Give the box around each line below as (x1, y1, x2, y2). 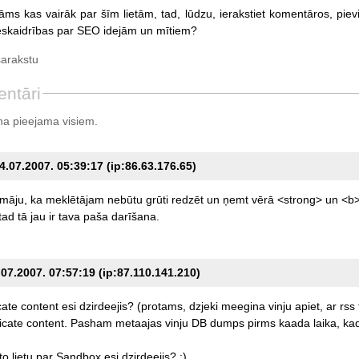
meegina (220, 299, 265, 313)
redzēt (171, 192, 204, 206)
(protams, (136, 299, 186, 313)
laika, (313, 316, 340, 329)
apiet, (294, 299, 323, 313)
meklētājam (45, 192, 104, 206)
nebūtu (107, 192, 143, 206)
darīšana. (111, 209, 159, 223)
